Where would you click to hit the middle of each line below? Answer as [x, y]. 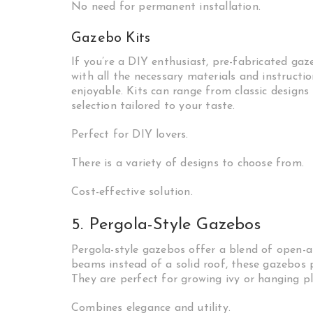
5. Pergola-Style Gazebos [166, 225]
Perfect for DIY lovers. [130, 135]
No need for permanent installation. [166, 7]
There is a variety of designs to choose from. [188, 163]
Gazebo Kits [111, 38]
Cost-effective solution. [132, 192]
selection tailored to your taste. [153, 106]
